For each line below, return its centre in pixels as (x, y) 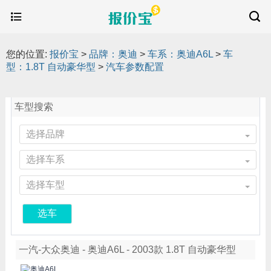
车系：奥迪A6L (180, 54)
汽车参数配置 (135, 67)
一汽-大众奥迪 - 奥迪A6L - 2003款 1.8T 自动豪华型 (127, 250)
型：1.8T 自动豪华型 (51, 67)
